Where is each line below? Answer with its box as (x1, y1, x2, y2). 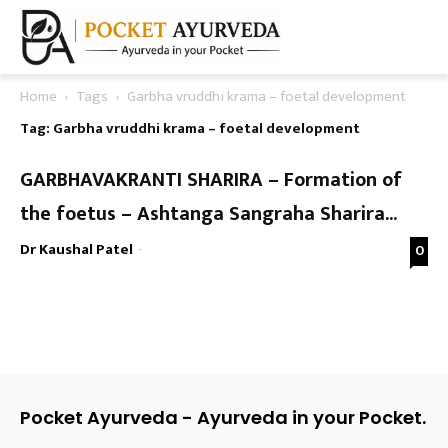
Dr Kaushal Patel (20, 237, 133, 262)
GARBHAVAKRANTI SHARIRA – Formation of (20, 163, 402, 197)
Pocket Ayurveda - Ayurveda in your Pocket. (20, 405, 426, 430)
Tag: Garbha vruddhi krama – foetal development (20, 116, 360, 141)
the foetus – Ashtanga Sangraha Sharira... (20, 197, 397, 231)
